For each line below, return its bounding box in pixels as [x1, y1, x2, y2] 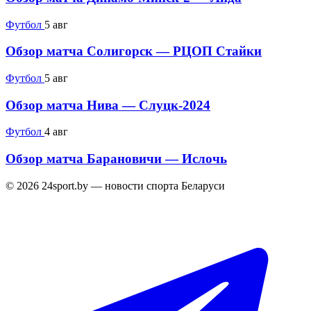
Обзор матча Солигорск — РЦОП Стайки [6, 44, 262, 59]
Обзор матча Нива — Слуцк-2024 [6, 97, 210, 112]
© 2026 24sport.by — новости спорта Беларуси [6, 179, 225, 192]
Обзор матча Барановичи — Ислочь [6, 151, 227, 167]
